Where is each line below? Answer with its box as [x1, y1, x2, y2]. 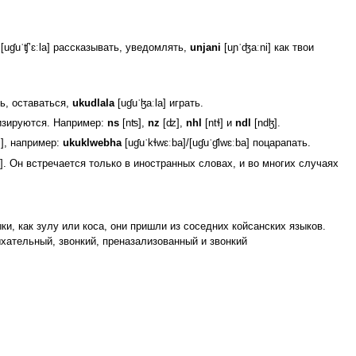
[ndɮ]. [250, 118, 281, 130]
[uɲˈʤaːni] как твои [220, 42, 314, 54]
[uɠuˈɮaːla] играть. [114, 97, 203, 109]
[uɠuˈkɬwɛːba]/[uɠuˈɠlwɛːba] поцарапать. [121, 137, 311, 149]
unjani [189, 42, 221, 54]
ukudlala [72, 97, 114, 109]
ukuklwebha [62, 137, 122, 149]
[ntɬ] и [201, 118, 235, 130]
